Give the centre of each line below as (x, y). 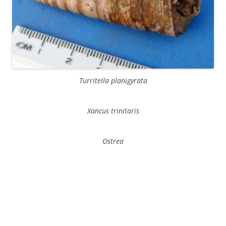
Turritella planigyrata (113, 81)
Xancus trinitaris (113, 111)
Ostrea (113, 141)
